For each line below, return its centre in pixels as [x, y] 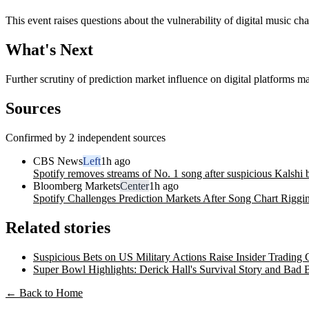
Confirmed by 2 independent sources [86, 137]
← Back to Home [44, 292]
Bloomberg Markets [77, 186]
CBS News [58, 161]
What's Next [49, 49]
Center [134, 186]
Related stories [58, 227]
